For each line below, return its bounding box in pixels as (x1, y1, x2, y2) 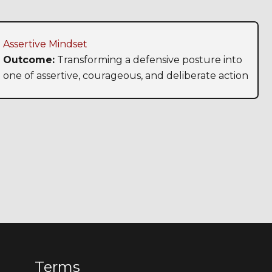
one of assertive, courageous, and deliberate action (2, 70, 248, 82)
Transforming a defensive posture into (54, 54, 242, 66)
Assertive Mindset (2, 38, 87, 50)
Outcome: (2, 54, 55, 66)
